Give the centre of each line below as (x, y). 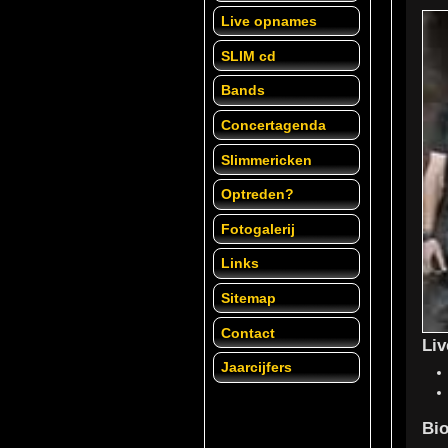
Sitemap (249, 298)
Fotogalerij (258, 228)
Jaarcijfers (257, 367)
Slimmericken (267, 159)
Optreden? (258, 194)
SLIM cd (249, 55)
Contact (248, 332)
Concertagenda (274, 124)
